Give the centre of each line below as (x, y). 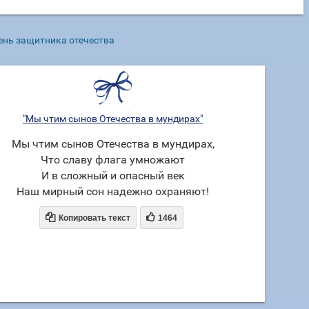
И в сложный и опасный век (113, 176)
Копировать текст (94, 218)
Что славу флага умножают (113, 160)
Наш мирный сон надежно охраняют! (113, 191)
